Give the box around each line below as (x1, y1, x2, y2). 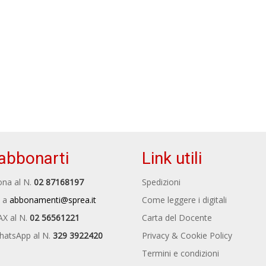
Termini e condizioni (142, 248, 219, 259)
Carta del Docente (142, 212, 212, 223)
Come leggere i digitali (142, 194, 227, 205)
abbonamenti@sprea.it (9, 194, 96, 205)
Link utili (142, 148, 202, 168)
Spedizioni (142, 176, 180, 188)
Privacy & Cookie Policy (142, 230, 232, 241)
